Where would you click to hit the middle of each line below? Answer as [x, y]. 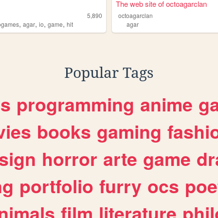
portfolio [56, 186]
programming [75, 104]
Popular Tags [109, 73]
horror [70, 159]
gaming [129, 132]
